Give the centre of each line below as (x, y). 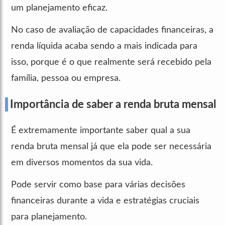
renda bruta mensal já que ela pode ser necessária (111, 146)
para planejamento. (49, 217)
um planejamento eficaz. (59, 8)
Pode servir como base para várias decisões (98, 185)
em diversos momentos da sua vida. (82, 162)
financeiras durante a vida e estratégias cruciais (105, 201)
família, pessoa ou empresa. (66, 78)
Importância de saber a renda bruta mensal (113, 104)
